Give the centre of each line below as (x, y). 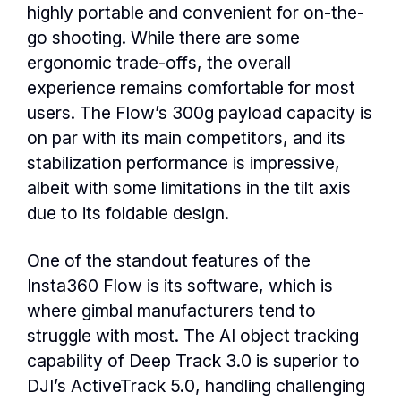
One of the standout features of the (169, 261)
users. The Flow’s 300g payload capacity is (200, 113)
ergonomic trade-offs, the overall (159, 63)
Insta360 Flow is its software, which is (180, 286)
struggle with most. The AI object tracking (193, 336)
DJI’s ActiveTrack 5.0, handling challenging (196, 386)
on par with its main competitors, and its (186, 138)
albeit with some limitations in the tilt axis (189, 188)
